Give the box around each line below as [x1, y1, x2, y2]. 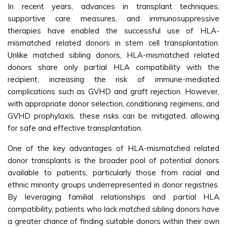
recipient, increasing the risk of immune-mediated [8, 74, 219, 84]
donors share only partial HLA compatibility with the [8, 62, 219, 72]
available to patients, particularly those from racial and [8, 168, 219, 177]
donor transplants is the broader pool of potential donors [8, 156, 219, 165]
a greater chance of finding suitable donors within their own [8, 216, 219, 226]
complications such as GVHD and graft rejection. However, [8, 87, 219, 96]
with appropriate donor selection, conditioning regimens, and [8, 99, 219, 108]
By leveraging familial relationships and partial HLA [8, 192, 219, 202]
